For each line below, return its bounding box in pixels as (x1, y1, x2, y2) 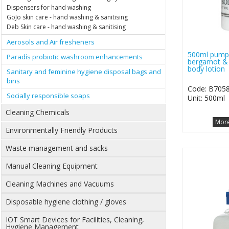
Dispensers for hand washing (7, 3, 91, 12)
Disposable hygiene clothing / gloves (6, 197, 126, 207)
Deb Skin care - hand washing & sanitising (7, 22, 126, 32)
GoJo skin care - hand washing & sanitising (7, 13, 128, 22)
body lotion (187, 63, 225, 74)
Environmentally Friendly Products (6, 125, 118, 135)
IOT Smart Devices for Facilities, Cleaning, (6, 215, 144, 225)
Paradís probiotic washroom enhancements (7, 52, 143, 62)
